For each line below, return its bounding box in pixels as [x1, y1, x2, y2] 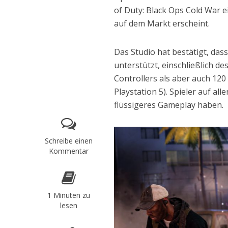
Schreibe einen [44, 136, 93, 146]
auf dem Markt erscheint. [114, 18, 210, 30]
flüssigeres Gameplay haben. [114, 99, 224, 111]
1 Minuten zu [47, 190, 90, 201]
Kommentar [48, 146, 89, 156]
